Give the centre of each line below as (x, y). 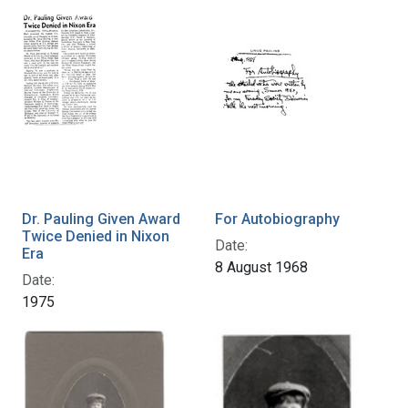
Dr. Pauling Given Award (101, 219)
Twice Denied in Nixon (96, 236)
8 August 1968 (261, 267)
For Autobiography (277, 219)
